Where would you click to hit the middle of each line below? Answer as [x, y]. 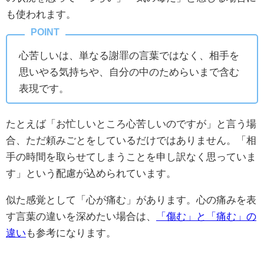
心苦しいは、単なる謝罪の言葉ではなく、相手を [129, 55]
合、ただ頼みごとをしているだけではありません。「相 [131, 140]
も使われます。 [41, 14]
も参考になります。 [71, 233]
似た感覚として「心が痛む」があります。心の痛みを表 [131, 200]
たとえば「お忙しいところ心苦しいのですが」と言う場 [131, 124]
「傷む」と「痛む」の [206, 216]
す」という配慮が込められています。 [91, 173]
